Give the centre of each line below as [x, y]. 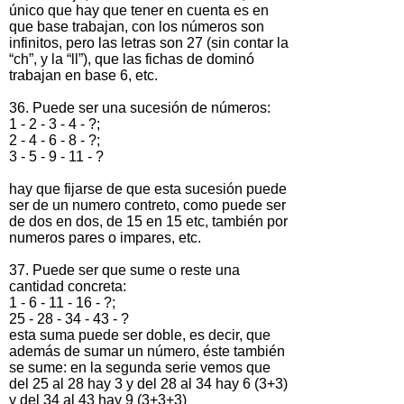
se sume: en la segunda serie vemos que [140, 367]
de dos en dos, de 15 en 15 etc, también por [148, 221]
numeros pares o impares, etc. [105, 237]
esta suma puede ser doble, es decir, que [140, 335]
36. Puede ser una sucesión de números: [140, 107]
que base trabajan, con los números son [137, 26]
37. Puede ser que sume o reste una [124, 270]
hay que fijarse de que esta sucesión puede [148, 188]
